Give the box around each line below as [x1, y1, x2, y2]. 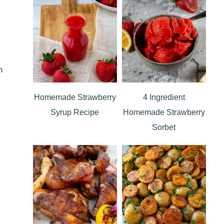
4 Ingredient [142, 93, 185, 101]
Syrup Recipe [50, 108, 99, 116]
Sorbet [152, 123, 176, 131]
